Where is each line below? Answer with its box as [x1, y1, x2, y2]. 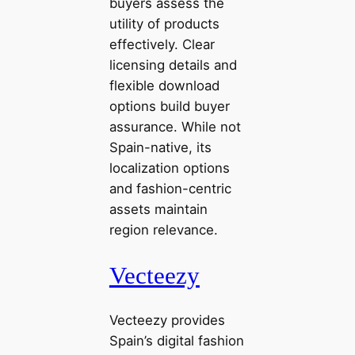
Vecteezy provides [109, 312, 225, 329]
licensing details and [109, 56, 237, 73]
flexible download [109, 77, 219, 94]
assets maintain [109, 200, 208, 217]
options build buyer [109, 97, 230, 114]
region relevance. [109, 221, 218, 238]
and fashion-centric [109, 180, 231, 197]
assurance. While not [109, 118, 241, 135]
